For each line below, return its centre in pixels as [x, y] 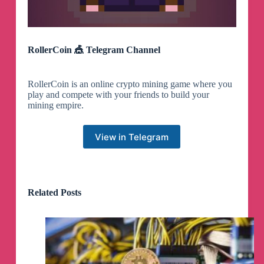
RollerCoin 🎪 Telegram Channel [94, 50]
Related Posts [54, 193]
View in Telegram [132, 137]
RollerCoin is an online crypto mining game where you [130, 84]
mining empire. [55, 105]
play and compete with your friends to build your [118, 95]
